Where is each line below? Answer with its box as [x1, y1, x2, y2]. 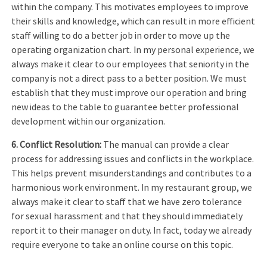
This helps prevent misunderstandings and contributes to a [11, 167, 252, 179]
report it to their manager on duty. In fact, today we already [11, 224, 252, 237]
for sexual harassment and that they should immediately [11, 210, 243, 222]
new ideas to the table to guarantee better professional [11, 101, 240, 114]
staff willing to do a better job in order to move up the [11, 30, 231, 42]
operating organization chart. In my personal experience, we [11, 44, 255, 57]
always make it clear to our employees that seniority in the [11, 58, 250, 71]
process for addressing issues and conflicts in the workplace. [11, 153, 254, 165]
